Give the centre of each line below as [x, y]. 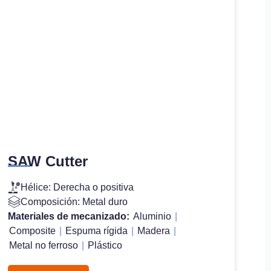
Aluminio [152, 216]
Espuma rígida [97, 230]
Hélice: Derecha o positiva [77, 187]
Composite [33, 230]
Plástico [105, 245]
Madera [154, 230]
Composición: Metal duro [74, 201]
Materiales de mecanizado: [70, 216]
